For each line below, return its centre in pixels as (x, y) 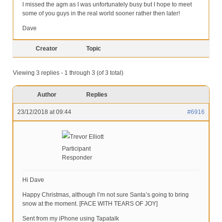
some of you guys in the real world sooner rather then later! (101, 14)
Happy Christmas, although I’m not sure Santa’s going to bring (106, 195)
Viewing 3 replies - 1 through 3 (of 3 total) (68, 73)
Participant (76, 149)
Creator (47, 49)
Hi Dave (33, 180)
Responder (77, 158)
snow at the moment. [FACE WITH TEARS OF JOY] (90, 204)
